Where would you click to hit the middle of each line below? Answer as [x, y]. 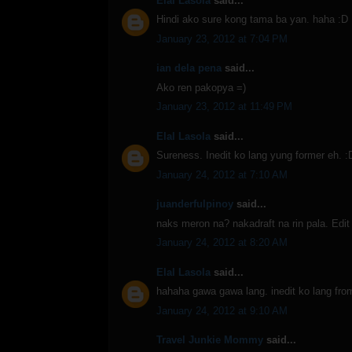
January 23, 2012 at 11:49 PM [224, 107]
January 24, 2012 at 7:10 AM [222, 174]
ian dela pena [189, 68]
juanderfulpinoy [195, 204]
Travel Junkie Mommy [210, 340]
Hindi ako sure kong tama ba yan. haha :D [252, 20]
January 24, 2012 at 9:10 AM [222, 310]
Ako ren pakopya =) [201, 87]
